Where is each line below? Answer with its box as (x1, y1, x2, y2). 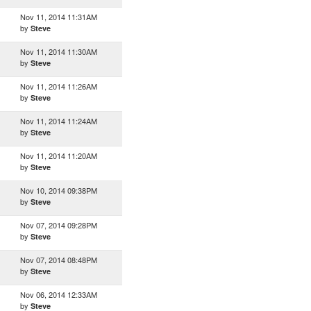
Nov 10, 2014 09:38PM (20, 185, 97, 196)
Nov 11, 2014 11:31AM (20, 11, 97, 22)
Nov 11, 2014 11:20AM (20, 150, 97, 161)
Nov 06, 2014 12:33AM (20, 289, 97, 300)
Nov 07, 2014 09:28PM (20, 219, 97, 230)
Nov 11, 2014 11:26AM (20, 81, 97, 92)
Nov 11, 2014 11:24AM (20, 115, 97, 126)
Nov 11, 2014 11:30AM (20, 46, 97, 57)
